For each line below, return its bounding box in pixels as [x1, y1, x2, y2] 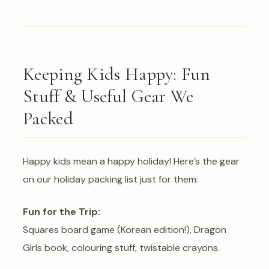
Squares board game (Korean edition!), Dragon [23, 223, 226, 237]
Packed [23, 107, 73, 130]
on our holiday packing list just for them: [23, 173, 198, 186]
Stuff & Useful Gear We [23, 85, 194, 108]
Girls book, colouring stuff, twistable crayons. [23, 241, 220, 255]
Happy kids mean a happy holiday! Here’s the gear [23, 155, 240, 168]
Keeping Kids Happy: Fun [23, 63, 210, 86]
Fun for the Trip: [23, 205, 100, 219]
